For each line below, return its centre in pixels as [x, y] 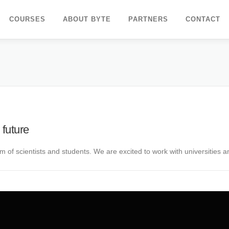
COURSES [27, 19]
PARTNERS [148, 19]
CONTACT [203, 19]
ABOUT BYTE [87, 19]
